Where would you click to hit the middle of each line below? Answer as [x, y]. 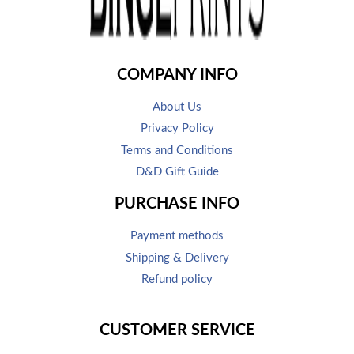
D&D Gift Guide [177, 172]
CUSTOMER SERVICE [177, 330]
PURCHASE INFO [177, 204]
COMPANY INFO [177, 75]
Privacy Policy [177, 128]
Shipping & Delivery [177, 258]
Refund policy [177, 279]
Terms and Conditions [177, 150]
